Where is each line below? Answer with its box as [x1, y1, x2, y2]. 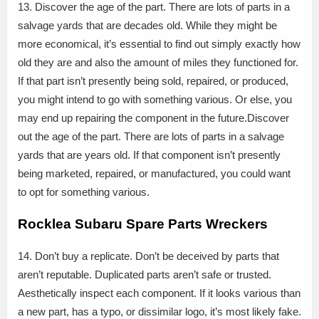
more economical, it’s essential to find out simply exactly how [18, 38, 300, 51]
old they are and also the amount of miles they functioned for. [18, 56, 298, 69]
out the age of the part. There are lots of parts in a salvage [18, 130, 284, 143]
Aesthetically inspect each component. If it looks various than [18, 286, 300, 299]
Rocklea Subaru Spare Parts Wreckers [18, 216, 268, 232]
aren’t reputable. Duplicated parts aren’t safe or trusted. [18, 268, 271, 281]
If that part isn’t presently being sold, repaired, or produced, [18, 75, 288, 88]
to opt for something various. [18, 186, 150, 199]
